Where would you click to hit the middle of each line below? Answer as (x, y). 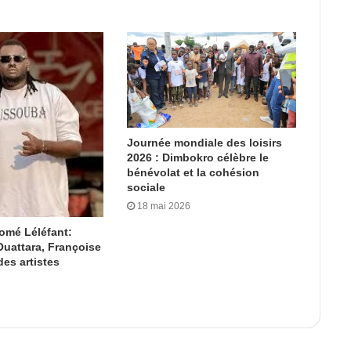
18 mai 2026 (163, 206)
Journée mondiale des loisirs (204, 142)
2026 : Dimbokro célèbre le (197, 157)
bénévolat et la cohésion (193, 172)
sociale (146, 187)
